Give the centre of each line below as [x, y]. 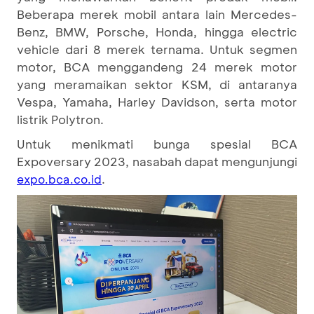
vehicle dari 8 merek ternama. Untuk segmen [157, 49]
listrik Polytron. [60, 119]
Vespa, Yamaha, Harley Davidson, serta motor [157, 102]
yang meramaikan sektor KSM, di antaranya [157, 84]
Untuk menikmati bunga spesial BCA [157, 144]
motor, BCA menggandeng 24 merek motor [157, 67]
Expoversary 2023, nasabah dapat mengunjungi [157, 161]
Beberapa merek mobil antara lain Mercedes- [157, 14]
